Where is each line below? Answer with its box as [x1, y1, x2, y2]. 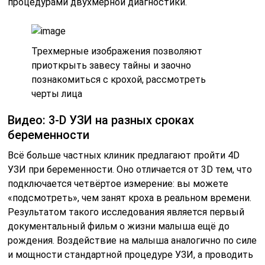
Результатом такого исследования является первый [8, 206, 245, 218]
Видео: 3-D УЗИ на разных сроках [8, 112, 195, 127]
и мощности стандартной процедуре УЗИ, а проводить [8, 248, 254, 260]
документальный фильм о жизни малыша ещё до [8, 220, 230, 232]
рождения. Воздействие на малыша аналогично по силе [8, 234, 257, 246]
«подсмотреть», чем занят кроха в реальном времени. [8, 192, 252, 203]
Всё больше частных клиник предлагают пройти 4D [8, 149, 240, 161]
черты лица [31, 88, 83, 99]
